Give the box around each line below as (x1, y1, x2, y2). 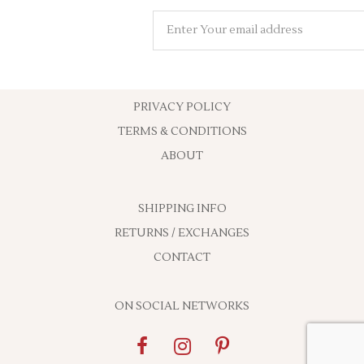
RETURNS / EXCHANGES (115, 226, 249, 241)
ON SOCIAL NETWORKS (115, 299, 249, 314)
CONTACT (154, 250, 210, 266)
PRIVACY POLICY (133, 100, 231, 115)
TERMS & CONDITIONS (117, 124, 247, 140)
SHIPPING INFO (137, 201, 227, 217)
